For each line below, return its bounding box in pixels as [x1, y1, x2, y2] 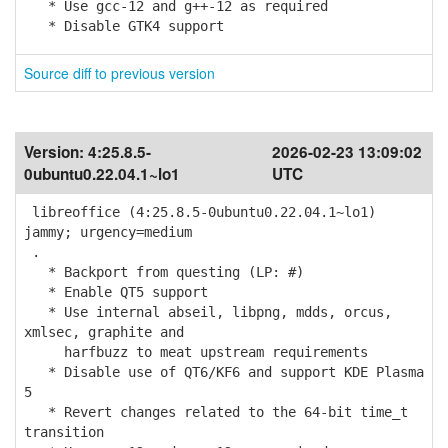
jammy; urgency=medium [24, 224, 192, 240]
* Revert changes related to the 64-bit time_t [24, 404, 408, 420]
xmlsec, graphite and [24, 324, 184, 340]
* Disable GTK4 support [24, 18, 224, 34]
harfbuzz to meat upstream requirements [24, 344, 368, 360]
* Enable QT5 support [24, 284, 208, 300]
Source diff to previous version [24, 63, 215, 83]
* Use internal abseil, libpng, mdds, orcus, [24, 304, 392, 320]
